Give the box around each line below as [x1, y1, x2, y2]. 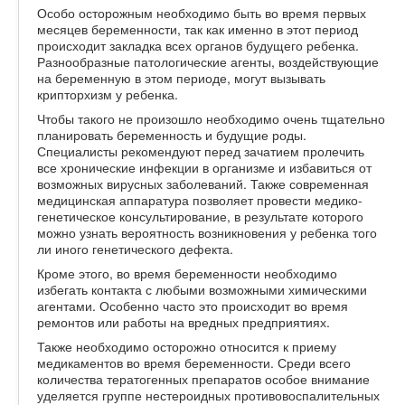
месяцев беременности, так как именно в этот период [37, 19, 358, 38]
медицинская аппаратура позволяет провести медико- [37, 190, 363, 209]
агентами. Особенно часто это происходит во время [37, 296, 348, 315]
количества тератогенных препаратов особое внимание [37, 369, 370, 388]
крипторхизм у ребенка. [37, 84, 178, 103]
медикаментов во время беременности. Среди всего [37, 353, 351, 372]
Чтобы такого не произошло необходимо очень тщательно [37, 108, 385, 127]
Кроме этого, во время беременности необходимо [37, 263, 337, 282]
